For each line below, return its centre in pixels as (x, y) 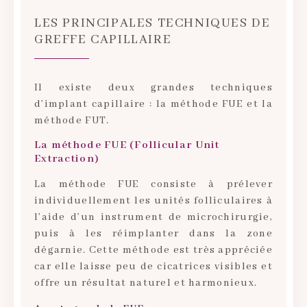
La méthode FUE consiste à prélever (153, 184)
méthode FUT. (72, 120)
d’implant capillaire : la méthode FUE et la (153, 104)
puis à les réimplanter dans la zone (153, 233)
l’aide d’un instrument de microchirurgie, (153, 217)
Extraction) (67, 159)
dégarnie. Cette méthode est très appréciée (153, 250)
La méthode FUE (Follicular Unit (127, 145)
